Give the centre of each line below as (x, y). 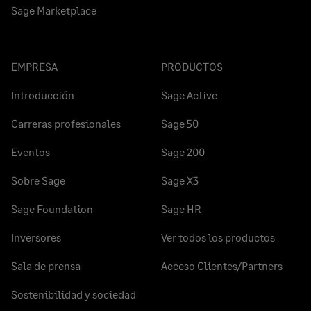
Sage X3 (180, 180)
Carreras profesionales (66, 124)
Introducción (43, 95)
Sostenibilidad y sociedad (74, 294)
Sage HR (181, 209)
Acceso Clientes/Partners (222, 266)
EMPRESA (34, 67)
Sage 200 (183, 152)
